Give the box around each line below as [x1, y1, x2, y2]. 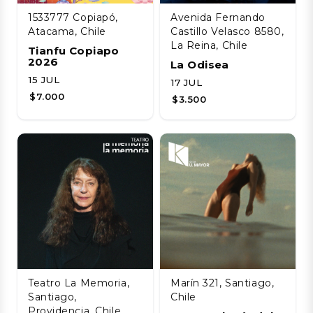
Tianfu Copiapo [28, 43, 119, 57]
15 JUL [29, 73, 60, 85]
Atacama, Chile [28, 24, 106, 38]
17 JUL [171, 76, 203, 88]
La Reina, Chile [170, 38, 248, 52]
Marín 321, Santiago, [170, 276, 275, 289]
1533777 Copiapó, [28, 10, 118, 24]
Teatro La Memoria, [28, 276, 130, 289]
